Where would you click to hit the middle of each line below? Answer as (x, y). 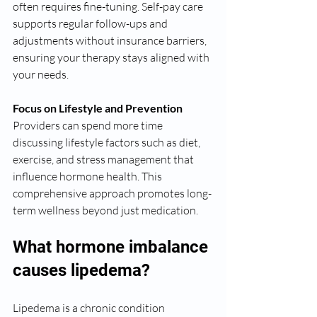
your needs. (41, 74)
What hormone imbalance (113, 247)
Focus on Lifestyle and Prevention (98, 108)
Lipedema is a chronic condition (90, 307)
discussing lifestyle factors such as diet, (108, 142)
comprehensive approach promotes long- (112, 193)
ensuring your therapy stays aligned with (112, 57)
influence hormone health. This (88, 176)
